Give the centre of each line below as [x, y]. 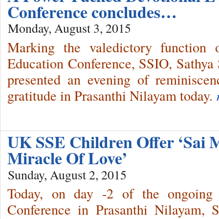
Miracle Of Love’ [67, 158]
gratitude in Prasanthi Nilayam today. [110, 95]
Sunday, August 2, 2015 [67, 174]
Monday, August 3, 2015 [69, 28]
